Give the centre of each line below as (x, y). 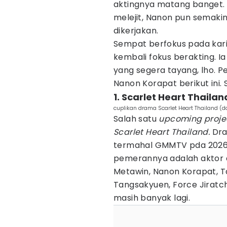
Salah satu (136, 119)
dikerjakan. (136, 31)
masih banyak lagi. (152, 198)
